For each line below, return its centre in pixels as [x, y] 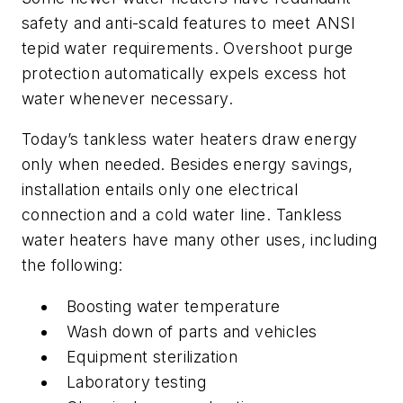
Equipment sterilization [152, 356]
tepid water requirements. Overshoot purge [188, 48]
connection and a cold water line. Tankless [182, 215]
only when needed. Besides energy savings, [188, 165]
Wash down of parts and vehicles [192, 331]
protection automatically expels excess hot [184, 73]
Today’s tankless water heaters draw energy [190, 139]
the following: [72, 265]
